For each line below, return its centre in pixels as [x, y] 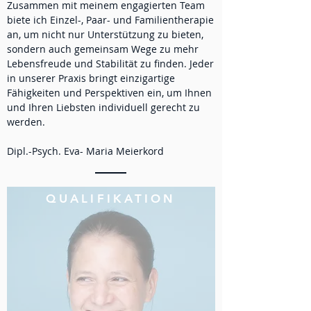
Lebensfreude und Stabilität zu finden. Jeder [110, 64]
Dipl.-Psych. [35, 151]
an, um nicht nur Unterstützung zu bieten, [105, 34]
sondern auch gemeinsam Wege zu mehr [103, 49]
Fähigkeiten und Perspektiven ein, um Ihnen [109, 93]
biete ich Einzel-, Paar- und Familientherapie [110, 20]
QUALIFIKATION [111, 199]
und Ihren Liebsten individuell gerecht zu [103, 107]
